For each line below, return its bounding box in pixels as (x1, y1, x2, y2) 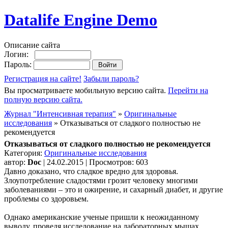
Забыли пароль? (83, 74, 139, 83)
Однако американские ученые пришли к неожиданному (4, 212, 199, 221)
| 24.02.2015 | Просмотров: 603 (41, 157, 148, 166)
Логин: (4, 49, 35, 59)
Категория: (4, 148, 44, 157)
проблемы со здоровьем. (4, 194, 89, 203)
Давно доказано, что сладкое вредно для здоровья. (4, 166, 178, 176)
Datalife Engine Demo (4, 11, 157, 30)
